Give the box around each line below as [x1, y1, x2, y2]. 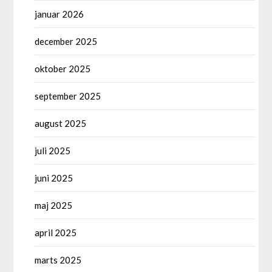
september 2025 [35, 90, 101, 101]
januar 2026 [35, 8, 84, 19]
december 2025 [35, 35, 98, 47]
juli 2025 [35, 144, 71, 156]
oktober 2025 [35, 63, 91, 74]
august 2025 [35, 117, 87, 129]
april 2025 [35, 226, 77, 238]
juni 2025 [35, 172, 73, 183]
